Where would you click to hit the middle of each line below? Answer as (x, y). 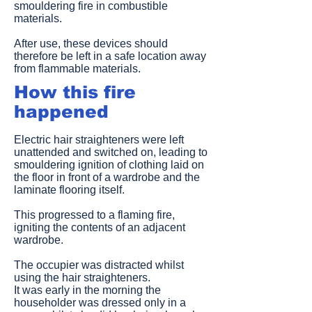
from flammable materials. (77, 69)
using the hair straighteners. (82, 278)
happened (61, 111)
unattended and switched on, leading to (111, 152)
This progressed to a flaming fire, (94, 215)
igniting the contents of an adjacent (100, 227)
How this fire (75, 92)
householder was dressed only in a (100, 303)
